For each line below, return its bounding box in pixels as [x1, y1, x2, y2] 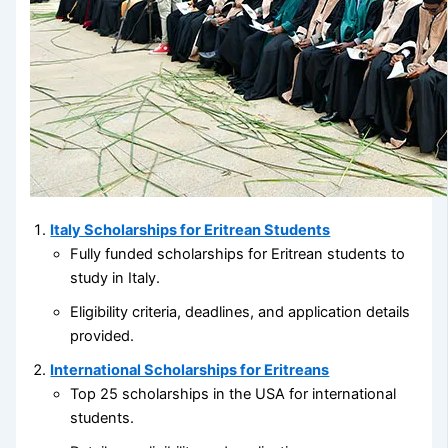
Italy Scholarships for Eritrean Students [50, 221, 331, 240]
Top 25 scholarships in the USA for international [70, 385, 397, 404]
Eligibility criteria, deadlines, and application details [70, 303, 411, 322]
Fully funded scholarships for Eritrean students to [70, 245, 406, 264]
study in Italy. [70, 269, 161, 288]
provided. [70, 327, 135, 346]
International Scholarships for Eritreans [50, 361, 330, 380]
